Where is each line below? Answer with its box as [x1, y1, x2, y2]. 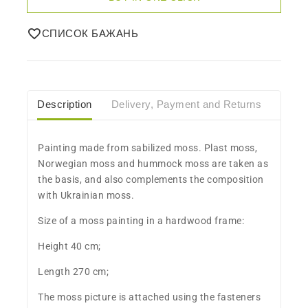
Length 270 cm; [38, 265, 109, 277]
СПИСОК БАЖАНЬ [41, 27, 138, 39]
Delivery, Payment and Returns [111, 98, 261, 111]
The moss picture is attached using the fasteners [38, 291, 261, 302]
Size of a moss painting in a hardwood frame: [38, 214, 244, 226]
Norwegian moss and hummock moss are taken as [38, 157, 268, 169]
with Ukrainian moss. [38, 189, 134, 201]
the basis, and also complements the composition [38, 173, 264, 185]
